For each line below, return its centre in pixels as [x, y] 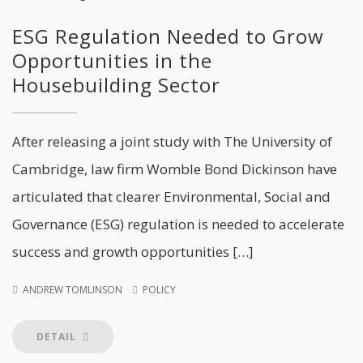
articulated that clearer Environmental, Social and [171, 196]
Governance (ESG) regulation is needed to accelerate [178, 224]
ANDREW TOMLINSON [73, 290]
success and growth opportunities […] [133, 252]
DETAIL [58, 337]
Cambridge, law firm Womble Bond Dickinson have [175, 169]
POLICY [159, 290]
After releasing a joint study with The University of [172, 141]
